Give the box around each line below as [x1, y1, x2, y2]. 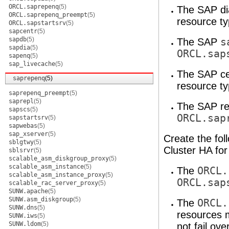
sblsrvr [9, 147, 34, 154]
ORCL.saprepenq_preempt [9, 11, 87, 18]
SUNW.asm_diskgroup [9, 196, 73, 203]
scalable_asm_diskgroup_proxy [9, 155, 109, 162]
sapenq [9, 52, 30, 59]
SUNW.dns [9, 204, 37, 211]
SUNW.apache [9, 188, 48, 195]
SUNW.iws [9, 212, 37, 219]
